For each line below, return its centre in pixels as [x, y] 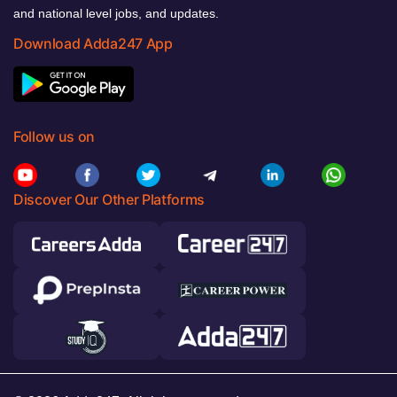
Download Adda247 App [93, 43]
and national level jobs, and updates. [116, 13]
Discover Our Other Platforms [109, 199]
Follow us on [54, 136]
